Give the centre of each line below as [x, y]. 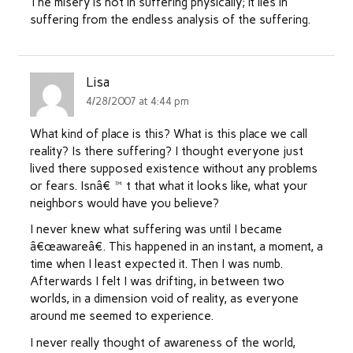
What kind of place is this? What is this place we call [168, 134]
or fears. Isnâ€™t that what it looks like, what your [169, 186]
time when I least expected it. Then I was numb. [156, 264]
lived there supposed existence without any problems [173, 169]
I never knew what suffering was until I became [156, 230]
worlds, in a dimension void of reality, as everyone [164, 299]
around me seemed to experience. [121, 316]
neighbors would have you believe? [124, 204]
